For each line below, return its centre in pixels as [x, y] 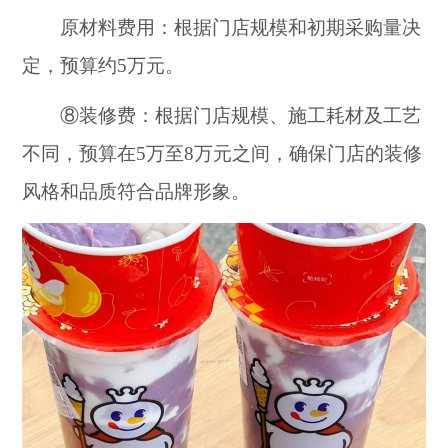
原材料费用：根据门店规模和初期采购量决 [222, 28]
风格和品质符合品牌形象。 [136, 191]
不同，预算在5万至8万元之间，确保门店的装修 [222, 153]
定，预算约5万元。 [103, 66]
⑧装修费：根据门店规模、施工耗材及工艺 [222, 115]
